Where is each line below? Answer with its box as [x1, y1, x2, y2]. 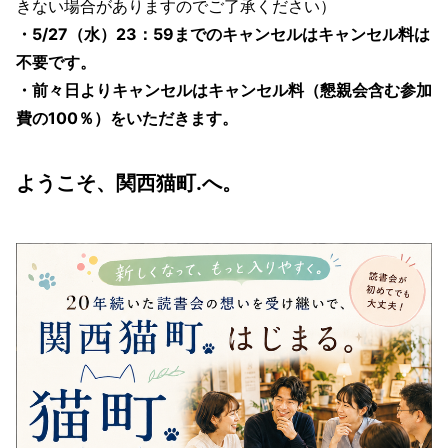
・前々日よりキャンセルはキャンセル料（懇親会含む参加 [16, 80, 432, 101]
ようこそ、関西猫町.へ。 [16, 171, 242, 196]
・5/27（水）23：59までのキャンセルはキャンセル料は [16, 24, 430, 45]
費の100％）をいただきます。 [16, 108, 238, 129]
